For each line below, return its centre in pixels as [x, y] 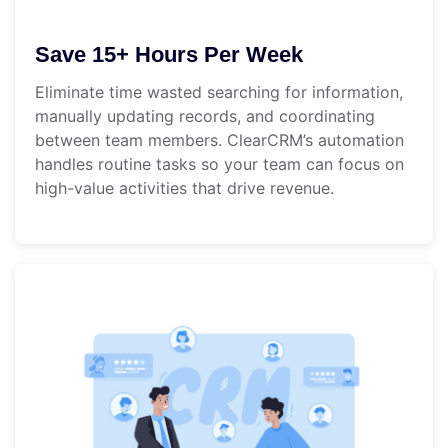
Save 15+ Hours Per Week [169, 55]
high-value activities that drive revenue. [184, 188]
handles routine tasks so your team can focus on [219, 164]
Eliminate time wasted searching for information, [219, 92]
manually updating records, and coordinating [205, 116]
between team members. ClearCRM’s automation [219, 140]
